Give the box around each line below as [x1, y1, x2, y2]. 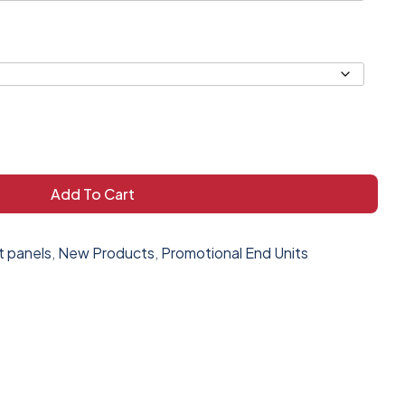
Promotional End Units [161, 243, 308, 263]
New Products [58, 243, 155, 263]
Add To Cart [50, 184, 135, 204]
